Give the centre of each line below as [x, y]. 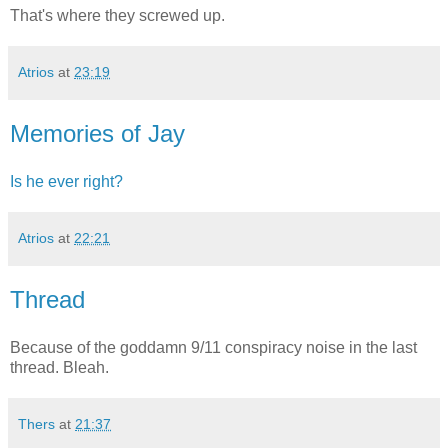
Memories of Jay [97, 134]
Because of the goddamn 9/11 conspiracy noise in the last [213, 347]
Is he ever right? [66, 182]
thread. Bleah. [59, 367]
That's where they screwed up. [117, 16]
